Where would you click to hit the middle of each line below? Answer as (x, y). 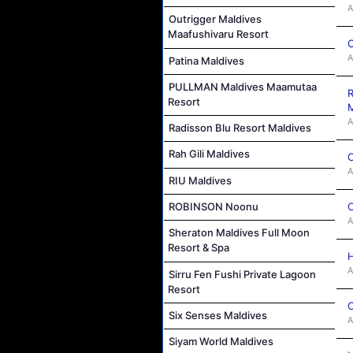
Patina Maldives (206, 60)
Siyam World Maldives (221, 342)
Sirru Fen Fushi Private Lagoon (242, 274)
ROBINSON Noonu (214, 207)
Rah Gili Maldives (209, 154)
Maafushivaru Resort (218, 34)
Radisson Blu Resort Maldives (240, 128)
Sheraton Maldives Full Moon (239, 233)
